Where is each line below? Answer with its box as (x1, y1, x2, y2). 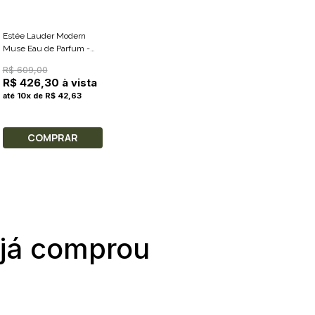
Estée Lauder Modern (2, 31, 86, 41)
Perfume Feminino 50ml (2, 56, 96, 67)
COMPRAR (27, 131, 78, 145)
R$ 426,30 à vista (2, 76, 97, 90)
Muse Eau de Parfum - (2, 44, 90, 54)
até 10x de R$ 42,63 (2, 91, 82, 101)
